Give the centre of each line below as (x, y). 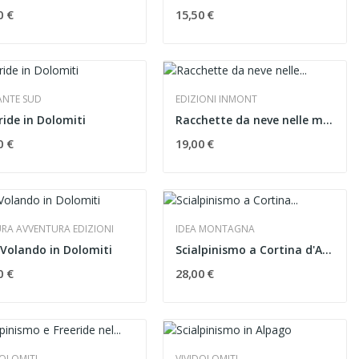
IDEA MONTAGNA (215, 229)
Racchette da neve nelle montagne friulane (327, 120)
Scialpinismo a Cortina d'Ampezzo (327, 250)
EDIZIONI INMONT (216, 99)
